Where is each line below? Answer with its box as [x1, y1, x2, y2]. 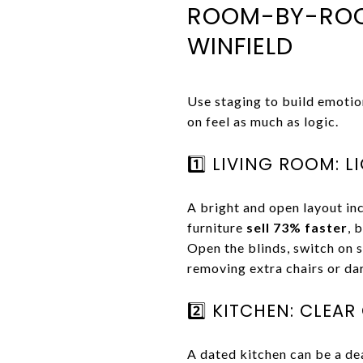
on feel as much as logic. [187, 113, 339, 129]
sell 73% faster [246, 219, 348, 235]
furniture [187, 219, 246, 235]
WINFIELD [187, 29, 293, 62]
